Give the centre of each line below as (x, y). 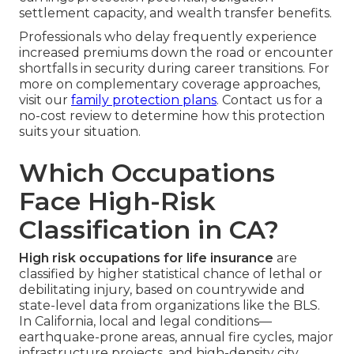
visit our (45, 100)
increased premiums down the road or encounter (176, 53)
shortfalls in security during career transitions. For (174, 69)
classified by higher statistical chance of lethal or (171, 274)
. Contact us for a (269, 100)
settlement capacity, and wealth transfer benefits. (175, 13)
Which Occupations (147, 173)
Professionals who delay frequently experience (168, 37)
